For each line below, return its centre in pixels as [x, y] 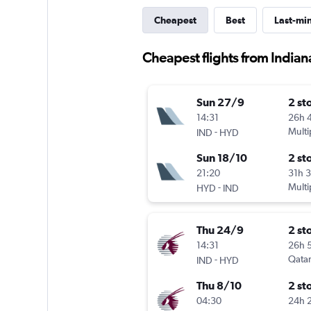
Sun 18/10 [221, 158]
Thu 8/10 [219, 286]
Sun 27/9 [220, 102]
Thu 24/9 [220, 230]
